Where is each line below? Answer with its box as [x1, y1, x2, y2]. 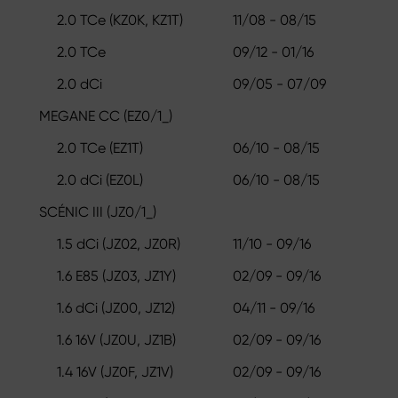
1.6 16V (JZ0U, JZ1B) [57, 330, 176, 348]
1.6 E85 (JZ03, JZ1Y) [57, 267, 176, 284]
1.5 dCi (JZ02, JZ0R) [57, 235, 180, 252]
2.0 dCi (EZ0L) [57, 171, 143, 188]
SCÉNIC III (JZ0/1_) [39, 203, 156, 220]
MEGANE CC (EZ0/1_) [39, 107, 172, 124]
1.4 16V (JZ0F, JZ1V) [57, 362, 173, 380]
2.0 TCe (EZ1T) [57, 139, 143, 156]
